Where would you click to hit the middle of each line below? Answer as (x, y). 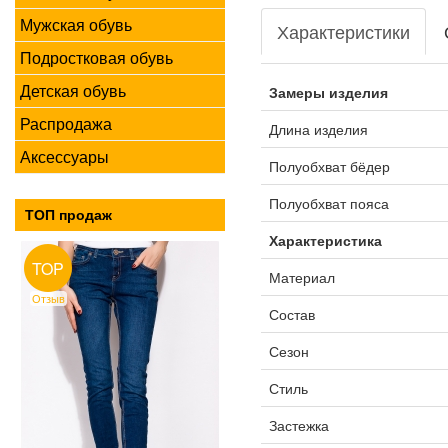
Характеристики (343, 31)
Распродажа (66, 123)
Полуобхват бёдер (329, 166)
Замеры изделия (328, 92)
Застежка (298, 425)
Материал (301, 277)
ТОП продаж (68, 215)
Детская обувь (73, 90)
